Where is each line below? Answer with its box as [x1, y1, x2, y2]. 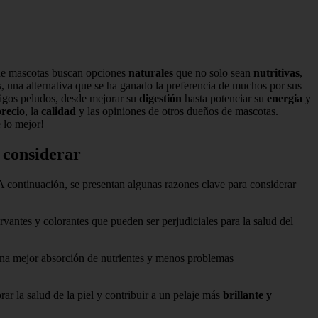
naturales [128, 66, 173, 79]
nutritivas [253, 66, 300, 79]
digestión [139, 92, 182, 104]
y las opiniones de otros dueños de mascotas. [76, 104, 278, 117]
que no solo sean [173, 66, 253, 79]
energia [267, 92, 302, 104]
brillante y [223, 288, 272, 301]
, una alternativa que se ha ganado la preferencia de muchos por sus [1, 79, 302, 92]
